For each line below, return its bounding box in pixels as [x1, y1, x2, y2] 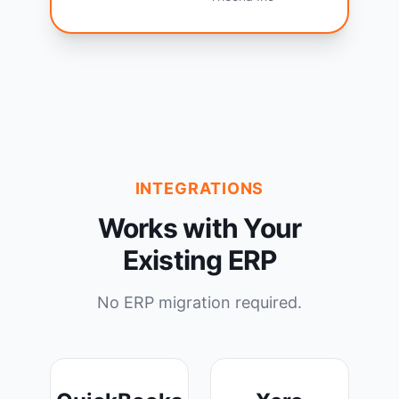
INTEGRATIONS [134, 179, 265, 199]
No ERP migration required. [97, 293, 302, 313]
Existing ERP [122, 244, 277, 277]
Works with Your [97, 212, 302, 245]
